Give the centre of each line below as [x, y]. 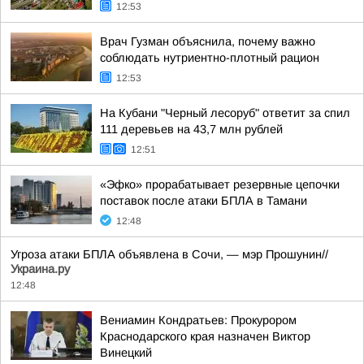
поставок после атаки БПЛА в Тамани [204, 201]
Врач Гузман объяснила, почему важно [208, 41]
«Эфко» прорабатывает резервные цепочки [220, 184]
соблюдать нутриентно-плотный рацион [210, 58]
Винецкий [126, 353]
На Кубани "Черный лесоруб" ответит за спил [225, 113]
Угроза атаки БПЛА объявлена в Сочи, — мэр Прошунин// [169, 254]
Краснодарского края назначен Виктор [205, 336]
